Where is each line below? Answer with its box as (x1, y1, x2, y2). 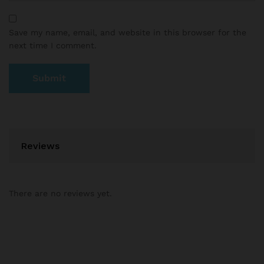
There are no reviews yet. (9, 189, 112, 199)
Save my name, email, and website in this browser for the (9, 28, 246, 38)
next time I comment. (9, 41, 97, 51)
